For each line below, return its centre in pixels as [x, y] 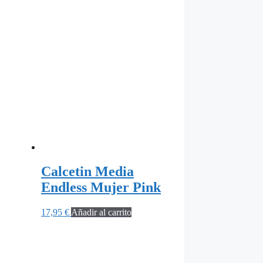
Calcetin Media [87, 172]
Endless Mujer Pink [101, 188]
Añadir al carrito [101, 213]
